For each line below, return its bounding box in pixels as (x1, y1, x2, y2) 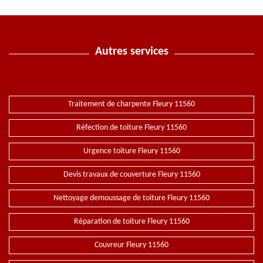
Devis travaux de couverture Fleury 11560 (63, 170, 200, 179)
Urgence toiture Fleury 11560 (83, 147, 180, 156)
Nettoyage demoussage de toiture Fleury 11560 (53, 194, 210, 203)
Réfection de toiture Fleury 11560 (76, 123, 187, 132)
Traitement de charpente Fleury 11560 (68, 100, 195, 109)
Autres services (95, 46, 168, 58)
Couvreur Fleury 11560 (95, 241, 168, 249)
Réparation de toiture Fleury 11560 (73, 217, 190, 226)
